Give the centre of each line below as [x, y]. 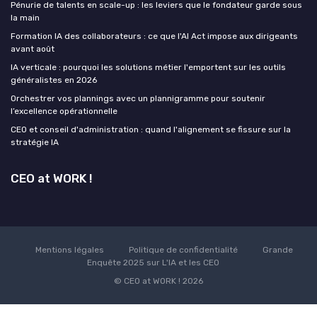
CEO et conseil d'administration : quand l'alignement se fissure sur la [151, 129]
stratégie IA [35, 142]
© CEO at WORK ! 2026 [158, 281]
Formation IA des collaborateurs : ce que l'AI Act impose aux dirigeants [154, 36]
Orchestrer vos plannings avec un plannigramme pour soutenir [138, 98]
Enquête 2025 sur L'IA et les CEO [153, 262]
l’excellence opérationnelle [64, 111]
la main [25, 17]
